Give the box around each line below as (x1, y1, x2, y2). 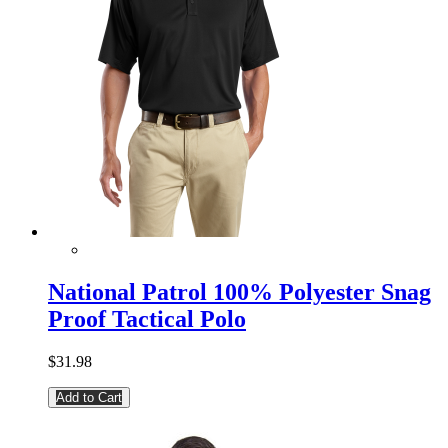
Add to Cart (56, 390, 122, 406)
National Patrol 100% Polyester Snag (48, 279, 431, 306)
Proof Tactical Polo (48, 306, 246, 333)
